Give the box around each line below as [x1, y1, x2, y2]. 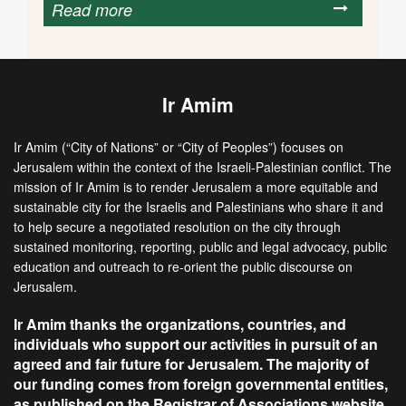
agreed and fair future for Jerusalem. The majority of [14, 353, 369, 374]
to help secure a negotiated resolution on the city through [14, 217, 341, 236]
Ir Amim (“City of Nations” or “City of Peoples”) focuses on [14, 137, 343, 156]
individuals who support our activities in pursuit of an [14, 333, 378, 354]
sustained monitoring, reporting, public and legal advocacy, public [14, 237, 387, 256]
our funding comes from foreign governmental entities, [14, 372, 388, 394]
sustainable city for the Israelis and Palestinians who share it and [14, 197, 383, 216]
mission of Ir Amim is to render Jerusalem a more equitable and [14, 177, 378, 196]
